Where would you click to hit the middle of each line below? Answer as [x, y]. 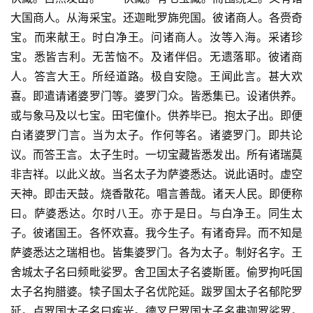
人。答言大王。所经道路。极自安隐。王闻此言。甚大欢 [156, 77]
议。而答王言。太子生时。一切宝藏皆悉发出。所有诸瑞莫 [156, 155]
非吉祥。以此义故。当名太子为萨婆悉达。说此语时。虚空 [156, 174]
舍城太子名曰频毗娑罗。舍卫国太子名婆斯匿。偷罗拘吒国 [156, 272]
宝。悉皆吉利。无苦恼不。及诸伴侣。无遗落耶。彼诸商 [156, 57]
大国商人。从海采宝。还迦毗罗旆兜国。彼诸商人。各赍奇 [156, 18]
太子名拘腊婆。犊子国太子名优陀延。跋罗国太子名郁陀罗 [156, 292]
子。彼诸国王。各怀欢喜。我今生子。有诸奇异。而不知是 [156, 233]
